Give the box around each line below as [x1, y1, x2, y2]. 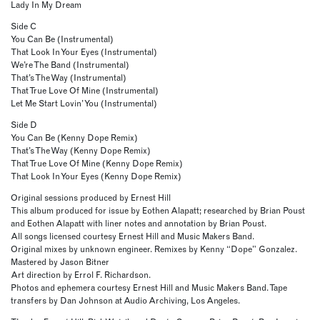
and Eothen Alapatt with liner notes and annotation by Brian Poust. [11, 218, 266, 229]
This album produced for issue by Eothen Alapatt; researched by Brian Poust [11, 205, 305, 216]
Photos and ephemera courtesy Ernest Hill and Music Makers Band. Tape [11, 282, 287, 294]
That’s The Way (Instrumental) [11, 72, 126, 84]
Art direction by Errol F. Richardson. [11, 269, 151, 281]
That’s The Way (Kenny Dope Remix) [11, 145, 151, 156]
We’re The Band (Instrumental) [11, 59, 129, 71]
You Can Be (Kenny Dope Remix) [11, 132, 138, 144]
